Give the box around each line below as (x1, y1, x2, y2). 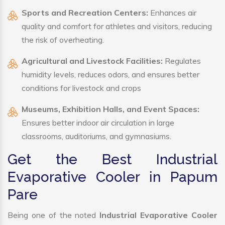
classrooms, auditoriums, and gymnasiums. (22, 131, 171, 142)
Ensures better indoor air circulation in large (22, 118, 174, 128)
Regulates (163, 56, 201, 66)
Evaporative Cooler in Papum (8, 169, 217, 186)
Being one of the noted (8, 210, 100, 220)
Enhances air (148, 8, 196, 18)
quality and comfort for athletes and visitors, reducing (22, 21, 212, 32)
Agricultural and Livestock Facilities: (22, 56, 163, 66)
